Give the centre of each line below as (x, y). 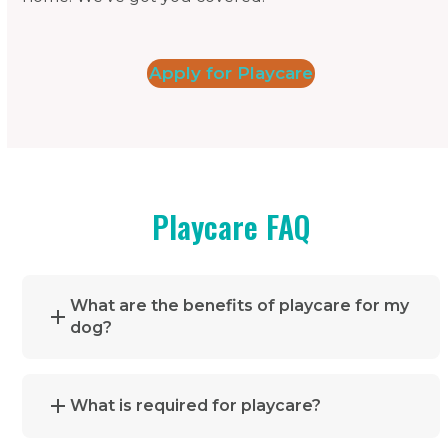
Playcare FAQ (231, 226)
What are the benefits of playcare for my (240, 305)
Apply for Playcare (231, 72)
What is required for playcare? (196, 405)
